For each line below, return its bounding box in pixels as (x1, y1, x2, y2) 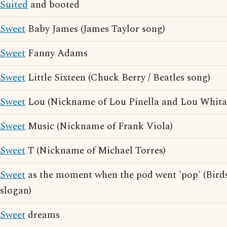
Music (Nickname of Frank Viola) (25, 119, 173, 134)
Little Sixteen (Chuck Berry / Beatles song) (25, 70, 210, 85)
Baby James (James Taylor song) (25, 22, 165, 36)
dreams (25, 208, 60, 222)
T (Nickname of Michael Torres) (25, 143, 166, 158)
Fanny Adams (25, 46, 88, 61)
